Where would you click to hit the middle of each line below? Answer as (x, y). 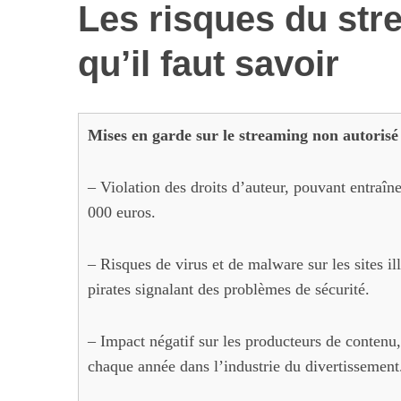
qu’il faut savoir (209, 64)
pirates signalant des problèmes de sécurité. (229, 289)
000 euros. (122, 212)
